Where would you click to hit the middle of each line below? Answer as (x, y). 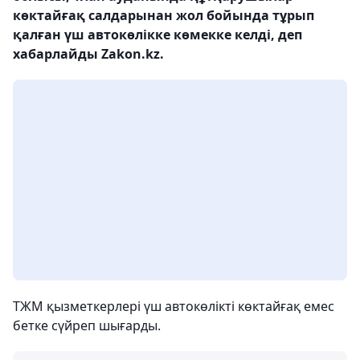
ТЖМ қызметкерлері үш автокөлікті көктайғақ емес (174, 307)
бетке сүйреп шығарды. (87, 326)
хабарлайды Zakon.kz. (88, 54)
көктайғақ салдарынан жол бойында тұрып (164, 16)
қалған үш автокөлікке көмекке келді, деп (157, 35)
